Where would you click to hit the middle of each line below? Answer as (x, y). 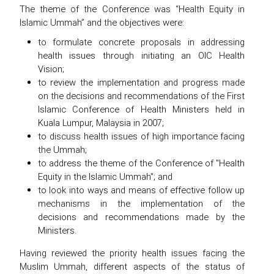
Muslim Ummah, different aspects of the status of (132, 267)
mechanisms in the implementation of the (141, 204)
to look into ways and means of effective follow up (141, 190)
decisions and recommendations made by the (141, 217)
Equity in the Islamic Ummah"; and (105, 177)
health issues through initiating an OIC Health (141, 56)
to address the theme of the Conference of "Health (141, 163)
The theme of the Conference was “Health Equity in (132, 9)
